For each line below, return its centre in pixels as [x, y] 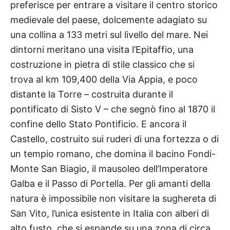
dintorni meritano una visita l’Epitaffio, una [102, 50]
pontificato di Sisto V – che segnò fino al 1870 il [113, 109]
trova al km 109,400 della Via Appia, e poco [104, 80]
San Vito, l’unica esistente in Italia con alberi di [110, 214]
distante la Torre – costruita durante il [92, 94]
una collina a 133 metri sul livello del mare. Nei [109, 35]
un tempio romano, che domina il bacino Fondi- [113, 154]
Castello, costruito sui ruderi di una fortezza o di [114, 139]
